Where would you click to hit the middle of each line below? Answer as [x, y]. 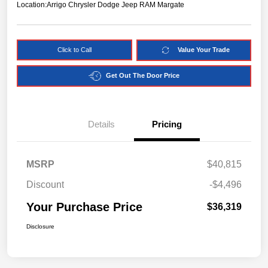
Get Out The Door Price [143, 76]
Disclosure [40, 226]
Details [101, 124]
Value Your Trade [203, 50]
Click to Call [74, 49]
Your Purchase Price [84, 207]
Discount [45, 184]
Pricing [167, 124]
